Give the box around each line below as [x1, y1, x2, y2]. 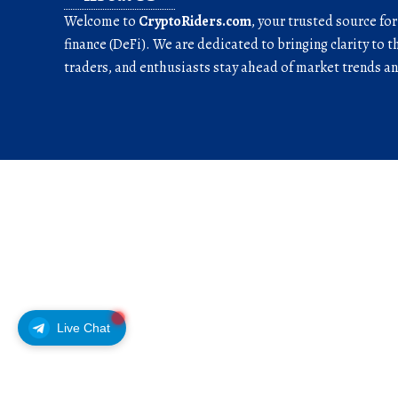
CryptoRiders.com [139, 12, 251, 32]
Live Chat [57, 320, 110, 335]
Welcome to [64, 12, 139, 32]
